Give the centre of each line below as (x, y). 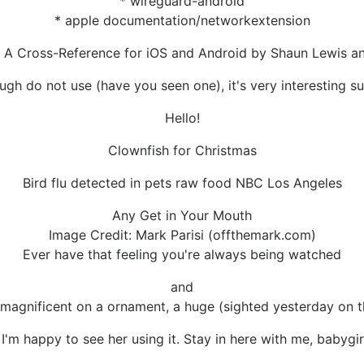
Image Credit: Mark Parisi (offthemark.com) (182, 235)
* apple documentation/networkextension (182, 21)
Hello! (182, 118)
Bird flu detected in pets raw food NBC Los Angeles (182, 183)
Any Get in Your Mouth (182, 216)
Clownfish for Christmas (182, 151)
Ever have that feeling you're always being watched (182, 255)
